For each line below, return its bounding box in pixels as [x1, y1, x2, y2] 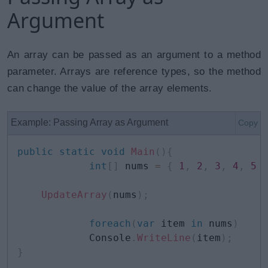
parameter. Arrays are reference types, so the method [7, 66, 261, 77]
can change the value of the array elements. [7, 83, 212, 94]
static [59, 146, 95, 157]
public [17, 146, 53, 157]
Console [17, 232, 131, 243]
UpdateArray [41, 189, 107, 200]
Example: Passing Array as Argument [11, 117, 168, 127]
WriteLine [137, 232, 191, 243]
